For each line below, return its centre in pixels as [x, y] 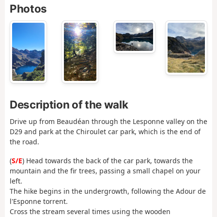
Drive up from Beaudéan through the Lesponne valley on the [108, 122]
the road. [24, 142]
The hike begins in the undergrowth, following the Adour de [108, 191]
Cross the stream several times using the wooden [90, 211]
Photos [28, 9]
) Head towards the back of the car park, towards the [108, 160]
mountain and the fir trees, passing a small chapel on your [105, 170]
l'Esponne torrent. [39, 201]
